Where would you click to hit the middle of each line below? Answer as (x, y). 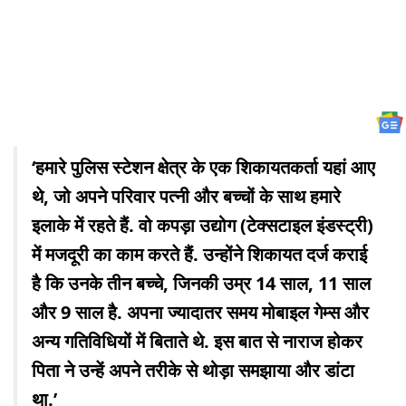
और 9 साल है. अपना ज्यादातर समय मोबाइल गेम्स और (200, 312)
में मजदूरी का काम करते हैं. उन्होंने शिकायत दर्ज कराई (199, 254)
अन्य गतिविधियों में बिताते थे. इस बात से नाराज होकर (197, 341)
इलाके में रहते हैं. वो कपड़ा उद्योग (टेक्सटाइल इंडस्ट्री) (203, 225)
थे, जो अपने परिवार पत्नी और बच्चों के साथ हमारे (186, 196)
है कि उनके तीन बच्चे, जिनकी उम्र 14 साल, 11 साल (201, 283)
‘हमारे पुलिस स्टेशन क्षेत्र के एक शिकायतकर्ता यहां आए (203, 167)
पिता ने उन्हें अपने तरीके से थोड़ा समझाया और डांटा (193, 370)
